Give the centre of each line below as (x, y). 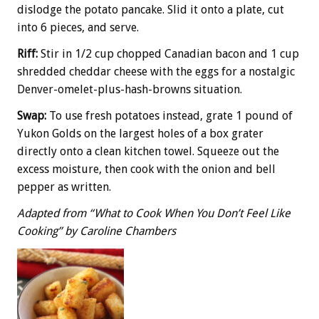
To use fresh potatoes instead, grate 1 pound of (171, 116)
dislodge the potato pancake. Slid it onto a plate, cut (151, 10)
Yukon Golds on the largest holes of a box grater (140, 134)
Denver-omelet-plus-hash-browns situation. (130, 90)
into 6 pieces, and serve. (78, 28)
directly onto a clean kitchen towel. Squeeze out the (148, 152)
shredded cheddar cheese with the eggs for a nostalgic (156, 72)
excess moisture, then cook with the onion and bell (146, 169)
